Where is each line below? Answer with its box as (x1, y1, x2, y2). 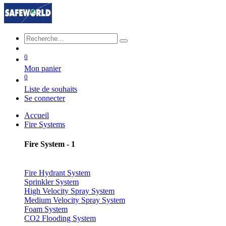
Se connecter (24, 93, 65, 102)
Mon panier (24, 64, 61, 73)
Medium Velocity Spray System (24, 196, 125, 205)
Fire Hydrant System (24, 168, 90, 178)
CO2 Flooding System (24, 214, 96, 223)
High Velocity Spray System (24, 187, 115, 196)
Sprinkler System (24, 178, 79, 187)
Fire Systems (24, 120, 65, 129)
